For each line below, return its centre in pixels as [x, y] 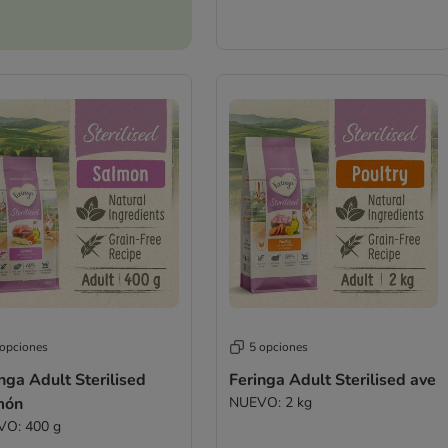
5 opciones [278, 347]
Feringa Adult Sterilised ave [332, 380]
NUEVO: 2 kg [270, 403]
